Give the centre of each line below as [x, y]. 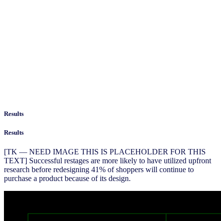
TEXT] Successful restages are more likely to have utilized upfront [108, 161]
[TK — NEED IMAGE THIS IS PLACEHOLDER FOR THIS [105, 152]
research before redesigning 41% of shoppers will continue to [99, 170]
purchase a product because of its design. [67, 179]
